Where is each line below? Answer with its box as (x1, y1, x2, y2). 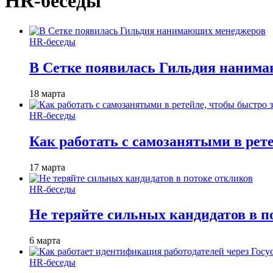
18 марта (29, 88, 65, 99)
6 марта (29, 235, 60, 246)
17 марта (29, 161, 65, 172)
